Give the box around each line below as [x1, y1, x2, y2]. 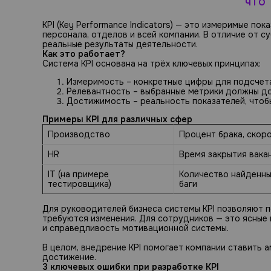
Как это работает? [42, 48, 125, 59]
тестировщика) [48, 178, 111, 189]
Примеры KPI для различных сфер [42, 113, 192, 125]
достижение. [42, 251, 96, 263]
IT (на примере [48, 168, 109, 180]
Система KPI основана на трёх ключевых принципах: [42, 57, 261, 69]
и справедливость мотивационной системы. [42, 222, 229, 233]
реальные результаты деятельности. [42, 38, 198, 50]
